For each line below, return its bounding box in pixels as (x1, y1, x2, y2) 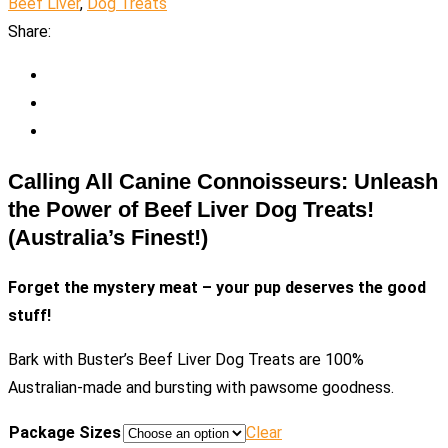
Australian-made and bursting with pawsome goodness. (8, 378, 394, 398)
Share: (8, 22, 51, 42)
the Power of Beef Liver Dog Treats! (8, 197, 374, 223)
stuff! (8, 306, 51, 326)
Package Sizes (9, 423, 121, 443)
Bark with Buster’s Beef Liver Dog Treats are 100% (8, 350, 364, 370)
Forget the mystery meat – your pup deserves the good (8, 278, 426, 298)
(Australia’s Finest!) (8, 225, 208, 251)
